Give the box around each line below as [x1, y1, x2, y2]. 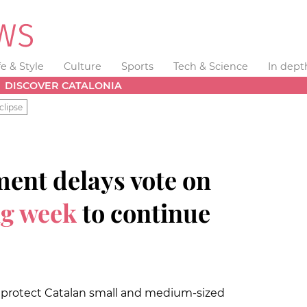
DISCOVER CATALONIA [5, 79, 123, 92]
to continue [77, 195, 210, 229]
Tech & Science [173, 60, 248, 73]
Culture [64, 60, 102, 73]
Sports [121, 60, 153, 73]
